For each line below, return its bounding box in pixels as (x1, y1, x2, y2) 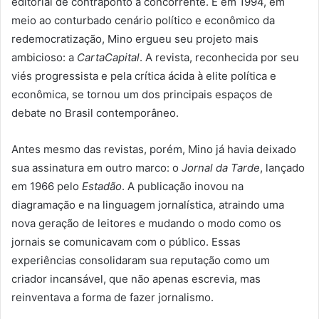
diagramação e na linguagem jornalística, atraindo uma (11, 198, 284, 211)
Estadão (82, 179, 122, 193)
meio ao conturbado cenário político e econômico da (11, 14, 275, 27)
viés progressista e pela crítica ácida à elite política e (11, 69, 276, 83)
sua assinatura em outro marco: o (11, 161, 182, 174)
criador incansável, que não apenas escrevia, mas (11, 272, 261, 286)
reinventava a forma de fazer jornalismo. (11, 291, 214, 304)
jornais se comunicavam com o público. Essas (11, 235, 241, 249)
